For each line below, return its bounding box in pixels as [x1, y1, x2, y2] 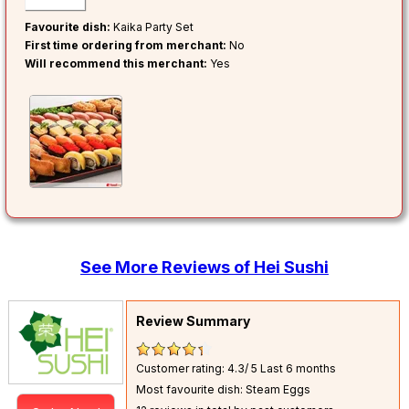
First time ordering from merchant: [25, 38, 227, 53]
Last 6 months [260, 362, 337, 376]
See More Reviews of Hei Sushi [79, 257, 329, 278]
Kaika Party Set [110, 20, 194, 35]
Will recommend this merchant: [25, 57, 208, 71]
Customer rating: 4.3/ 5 [136, 362, 261, 376]
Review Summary [136, 313, 251, 330]
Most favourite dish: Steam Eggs [136, 383, 311, 397]
